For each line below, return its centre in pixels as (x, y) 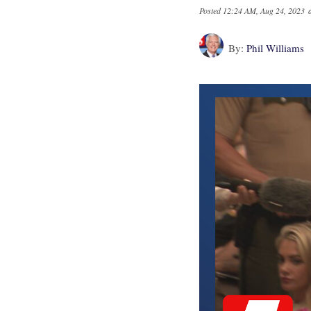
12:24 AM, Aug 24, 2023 (264, 11)
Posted (211, 11)
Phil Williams (275, 48)
